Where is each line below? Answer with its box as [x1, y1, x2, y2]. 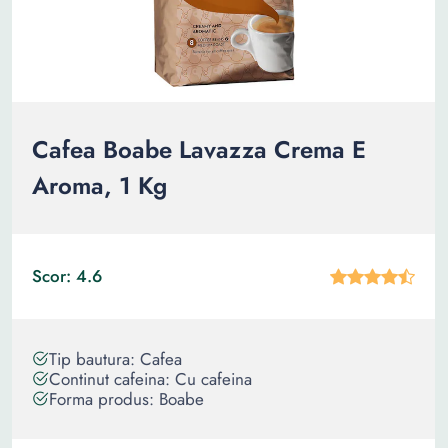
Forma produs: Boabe [49, 387, 204, 411]
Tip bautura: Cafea [49, 347, 182, 371]
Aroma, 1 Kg [32, 168, 167, 203]
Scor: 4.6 [32, 264, 102, 288]
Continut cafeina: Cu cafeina [49, 367, 252, 391]
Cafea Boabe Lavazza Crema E [32, 132, 366, 167]
